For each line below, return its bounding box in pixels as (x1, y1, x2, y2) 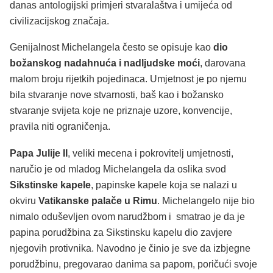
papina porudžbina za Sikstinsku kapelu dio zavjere (10, 227, 232, 238)
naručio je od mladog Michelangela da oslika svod (10, 163, 226, 174)
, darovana (200, 58, 246, 69)
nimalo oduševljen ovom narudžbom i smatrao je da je (10, 211, 245, 222)
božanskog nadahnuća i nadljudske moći (10, 58, 200, 69)
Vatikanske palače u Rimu (38, 195, 157, 206)
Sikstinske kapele (10, 179, 91, 190)
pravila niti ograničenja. (10, 121, 110, 132)
